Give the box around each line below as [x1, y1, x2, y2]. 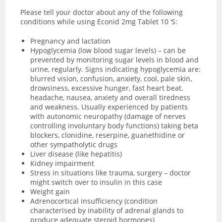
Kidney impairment [30, 158, 97, 168]
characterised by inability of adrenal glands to [30, 205, 184, 215]
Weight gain [30, 186, 70, 196]
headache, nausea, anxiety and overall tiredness [30, 92, 191, 102]
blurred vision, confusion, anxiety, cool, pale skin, [30, 73, 192, 83]
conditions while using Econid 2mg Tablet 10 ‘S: [20, 16, 178, 26]
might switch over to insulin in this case [30, 177, 163, 187]
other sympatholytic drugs [30, 139, 118, 149]
